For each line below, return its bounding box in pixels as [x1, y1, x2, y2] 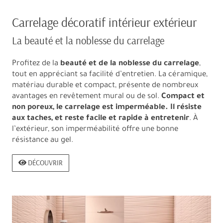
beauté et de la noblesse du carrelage [58, 59, 199, 68]
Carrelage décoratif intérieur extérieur [12, 14, 197, 30]
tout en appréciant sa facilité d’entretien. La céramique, [12, 70, 208, 79]
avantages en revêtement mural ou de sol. [12, 92, 161, 101]
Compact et [161, 92, 205, 101]
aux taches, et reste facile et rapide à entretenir [12, 114, 189, 123]
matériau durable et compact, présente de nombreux [12, 81, 198, 90]
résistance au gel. [12, 136, 73, 145]
